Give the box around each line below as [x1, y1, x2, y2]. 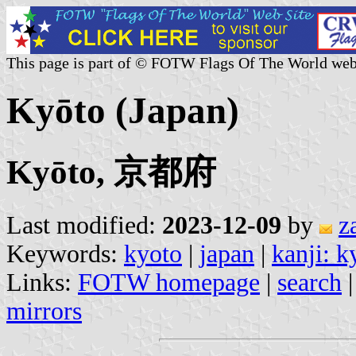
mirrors [6, 296, 82, 325]
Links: [6, 268, 78, 296]
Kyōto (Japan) [6, 90, 239, 132]
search [277, 268, 342, 296]
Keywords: [6, 239, 124, 268]
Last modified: [6, 211, 162, 239]
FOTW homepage [78, 268, 260, 296]
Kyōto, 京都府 [6, 153, 216, 191]
